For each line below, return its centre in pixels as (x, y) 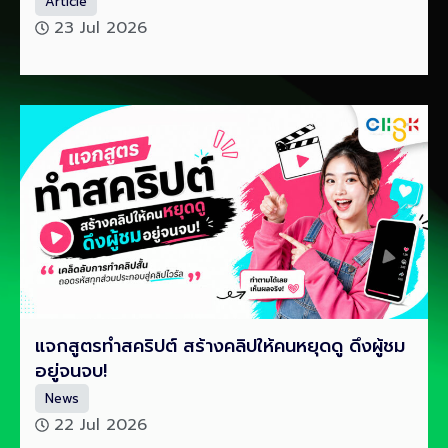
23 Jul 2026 (100, 28)
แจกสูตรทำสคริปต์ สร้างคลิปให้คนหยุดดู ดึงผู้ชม (220, 345)
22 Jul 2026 (100, 424)
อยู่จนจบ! (71, 370)
